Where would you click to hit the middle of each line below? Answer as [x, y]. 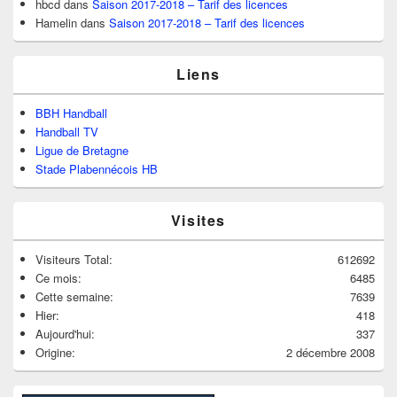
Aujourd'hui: [65, 334]
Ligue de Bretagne [82, 151]
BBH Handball [71, 113]
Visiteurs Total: [74, 260]
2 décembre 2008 [331, 353]
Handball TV [67, 132]
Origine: [55, 353]
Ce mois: [58, 278]
